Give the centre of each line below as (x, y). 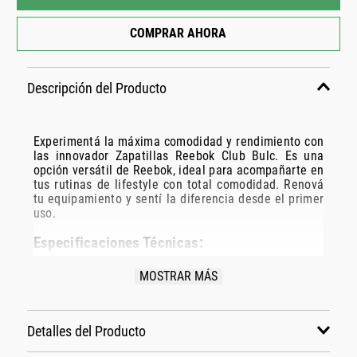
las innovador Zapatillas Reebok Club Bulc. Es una (178, 155)
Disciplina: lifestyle (117, 303)
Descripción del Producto (96, 88)
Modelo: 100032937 (118, 274)
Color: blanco (100, 331)
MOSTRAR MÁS (178, 276)
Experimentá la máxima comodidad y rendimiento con (178, 141)
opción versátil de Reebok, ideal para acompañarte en (178, 170)
